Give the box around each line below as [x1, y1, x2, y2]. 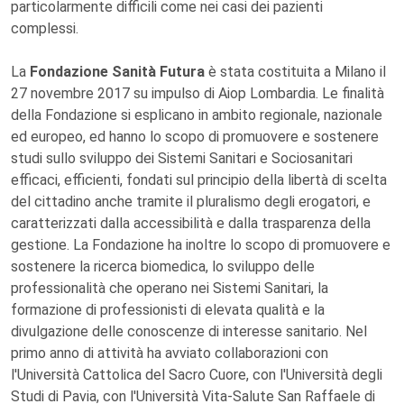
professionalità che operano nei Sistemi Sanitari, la [11, 280, 328, 297]
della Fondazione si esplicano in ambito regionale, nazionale [11, 106, 382, 124]
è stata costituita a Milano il [208, 63, 386, 80]
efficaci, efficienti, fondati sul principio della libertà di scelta [11, 171, 387, 188]
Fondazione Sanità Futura [30, 63, 208, 80]
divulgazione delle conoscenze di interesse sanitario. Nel [11, 323, 367, 340]
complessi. [11, 20, 78, 37]
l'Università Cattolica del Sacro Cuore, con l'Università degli [11, 366, 382, 383]
